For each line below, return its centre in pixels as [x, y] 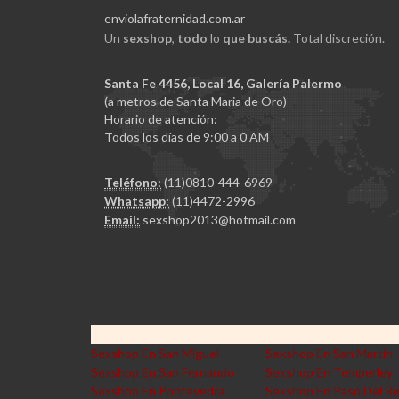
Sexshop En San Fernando [163, 372]
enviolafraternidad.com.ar [175, 18]
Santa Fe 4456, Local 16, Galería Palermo [223, 83]
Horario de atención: [161, 119]
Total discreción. [338, 38]
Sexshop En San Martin [329, 353]
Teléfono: [133, 182]
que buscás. [256, 38]
